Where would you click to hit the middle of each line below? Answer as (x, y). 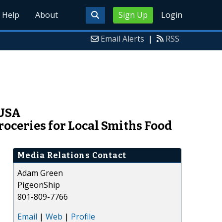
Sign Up (133, 15)
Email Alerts (122, 39)
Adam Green (40, 173)
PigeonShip (39, 185)
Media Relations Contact (72, 155)
